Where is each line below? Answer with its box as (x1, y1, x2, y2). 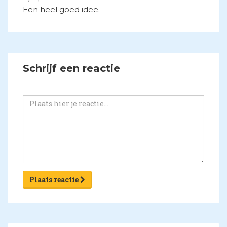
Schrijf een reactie (23, 62, 120, 74)
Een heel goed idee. (23, 4, 100, 14)
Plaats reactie (29, 174, 80, 184)
